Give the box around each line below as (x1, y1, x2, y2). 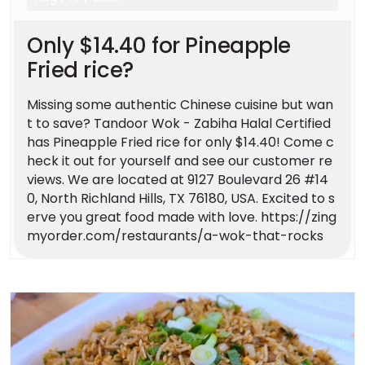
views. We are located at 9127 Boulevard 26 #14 (27, 170, 328, 190)
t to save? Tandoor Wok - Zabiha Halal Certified (27, 114, 331, 134)
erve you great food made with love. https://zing (27, 208, 336, 227)
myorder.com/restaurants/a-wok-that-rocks (27, 226, 323, 246)
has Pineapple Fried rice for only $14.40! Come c (27, 133, 334, 152)
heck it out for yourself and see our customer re (27, 152, 332, 171)
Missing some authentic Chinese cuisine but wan (27, 95, 333, 115)
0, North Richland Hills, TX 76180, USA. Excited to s (27, 189, 335, 209)
